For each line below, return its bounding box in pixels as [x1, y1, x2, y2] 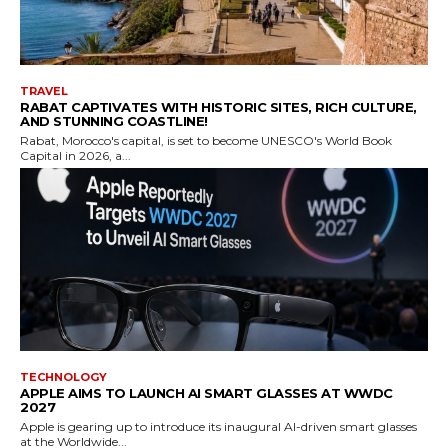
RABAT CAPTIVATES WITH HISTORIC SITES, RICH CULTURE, [20, 98, 417, 115]
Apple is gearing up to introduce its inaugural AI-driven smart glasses [20, 419, 417, 435]
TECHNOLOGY [20, 370, 107, 385]
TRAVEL [20, 83, 68, 98]
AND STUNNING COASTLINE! [20, 112, 208, 129]
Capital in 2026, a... [20, 147, 131, 163]
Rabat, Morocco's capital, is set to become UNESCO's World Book [20, 132, 392, 148]
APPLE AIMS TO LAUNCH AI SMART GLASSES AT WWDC [20, 385, 393, 402]
